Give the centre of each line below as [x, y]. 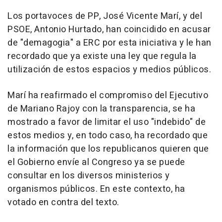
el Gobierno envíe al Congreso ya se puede [96, 163]
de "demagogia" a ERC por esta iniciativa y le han [110, 43]
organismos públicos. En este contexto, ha [96, 189]
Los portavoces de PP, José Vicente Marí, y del [105, 16]
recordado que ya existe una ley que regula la [102, 56]
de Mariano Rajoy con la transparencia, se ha [101, 109]
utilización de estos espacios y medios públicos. [109, 70]
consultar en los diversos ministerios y [89, 176]
